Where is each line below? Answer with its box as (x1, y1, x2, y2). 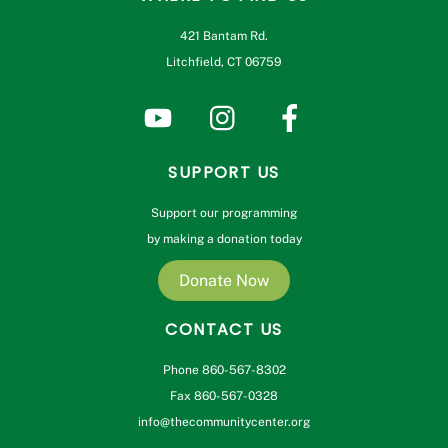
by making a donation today (146, 232, 302, 247)
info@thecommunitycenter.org (138, 414, 310, 429)
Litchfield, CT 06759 (166, 54, 282, 69)
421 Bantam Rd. (180, 28, 268, 43)
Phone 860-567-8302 (162, 362, 286, 377)
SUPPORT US (168, 161, 280, 185)
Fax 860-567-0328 (170, 388, 278, 403)
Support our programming (151, 206, 297, 221)
